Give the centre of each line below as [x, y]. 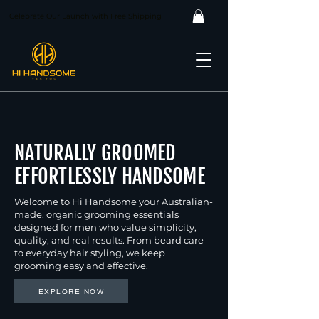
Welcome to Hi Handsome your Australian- [114, 202]
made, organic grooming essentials [96, 214]
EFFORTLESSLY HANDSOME [110, 176]
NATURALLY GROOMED [95, 153]
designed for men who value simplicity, [105, 227]
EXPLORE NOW [71, 291]
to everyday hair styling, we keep [90, 253]
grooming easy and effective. [81, 266]
